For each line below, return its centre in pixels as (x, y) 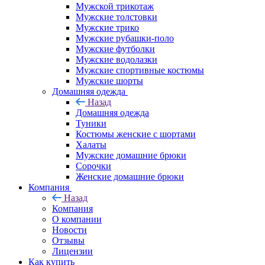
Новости (70, 230)
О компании (77, 219)
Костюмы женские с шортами (136, 134)
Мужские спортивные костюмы (140, 70)
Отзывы (68, 240)
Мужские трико (107, 27)
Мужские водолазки (117, 59)
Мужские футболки (115, 49)
